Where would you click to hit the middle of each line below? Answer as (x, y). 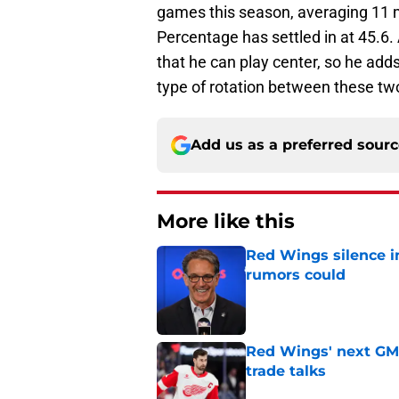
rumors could (296, 275)
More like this (226, 222)
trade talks (286, 371)
